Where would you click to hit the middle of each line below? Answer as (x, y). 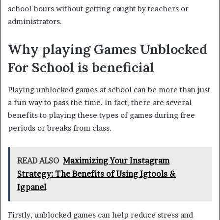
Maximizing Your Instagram (116, 160)
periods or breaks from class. (60, 128)
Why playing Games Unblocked (108, 49)
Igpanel (32, 187)
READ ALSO (38, 160)
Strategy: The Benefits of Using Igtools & (96, 174)
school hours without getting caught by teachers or (98, 9)
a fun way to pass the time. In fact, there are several (100, 102)
